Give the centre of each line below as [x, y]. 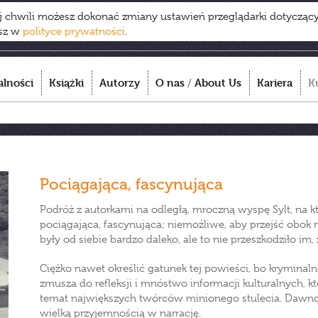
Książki [66, 83]
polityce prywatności [74, 31]
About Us [218, 83]
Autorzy [120, 83]
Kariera [275, 83]
